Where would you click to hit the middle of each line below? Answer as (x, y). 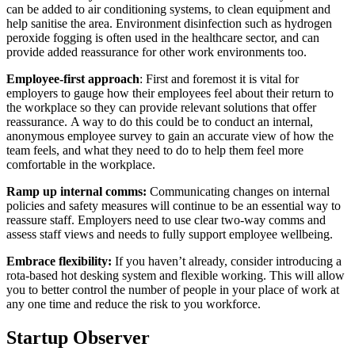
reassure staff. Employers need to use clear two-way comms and (166, 219)
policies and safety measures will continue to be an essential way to (174, 205)
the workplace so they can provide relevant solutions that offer (161, 107)
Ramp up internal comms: (76, 191)
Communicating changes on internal (238, 191)
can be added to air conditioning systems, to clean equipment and (168, 9)
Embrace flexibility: (59, 261)
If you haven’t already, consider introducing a (227, 261)
